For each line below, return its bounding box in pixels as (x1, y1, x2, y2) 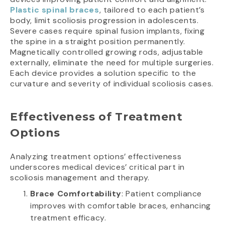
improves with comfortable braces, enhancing (30, 200, 211, 211)
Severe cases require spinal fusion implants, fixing (10, 26, 205, 37)
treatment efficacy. (30, 212, 106, 223)
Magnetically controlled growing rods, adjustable (10, 47, 203, 58)
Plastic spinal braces (10, 5, 99, 16)
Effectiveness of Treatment (10, 110, 183, 124)
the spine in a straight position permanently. (10, 36, 186, 47)
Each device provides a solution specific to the (10, 68, 196, 79)
